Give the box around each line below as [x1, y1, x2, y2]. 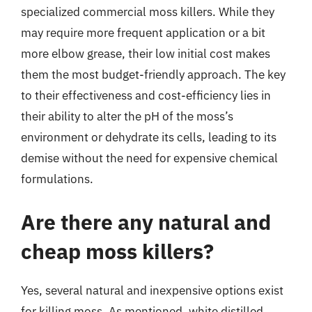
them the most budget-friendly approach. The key [21, 67, 286, 82]
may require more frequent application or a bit [21, 25, 265, 40]
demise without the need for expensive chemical [21, 150, 278, 166]
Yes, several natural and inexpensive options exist [21, 282, 283, 298]
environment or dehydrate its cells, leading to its [21, 130, 276, 145]
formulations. [21, 171, 93, 187]
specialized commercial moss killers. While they [21, 4, 274, 19]
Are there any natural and [21, 208, 271, 235]
